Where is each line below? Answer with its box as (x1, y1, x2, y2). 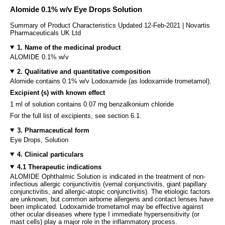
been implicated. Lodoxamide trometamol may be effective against (10, 202, 203, 210)
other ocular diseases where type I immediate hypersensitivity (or (10, 210, 199, 218)
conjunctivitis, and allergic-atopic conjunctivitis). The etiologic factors (10, 187, 210, 195)
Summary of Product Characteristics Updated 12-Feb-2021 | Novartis (10, 21, 210, 29)
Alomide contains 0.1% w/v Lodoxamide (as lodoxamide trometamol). (10, 77, 211, 85)
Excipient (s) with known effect (10, 88, 105, 96)
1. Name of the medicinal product (17, 43, 121, 51)
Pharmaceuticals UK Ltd (10, 29, 81, 37)
